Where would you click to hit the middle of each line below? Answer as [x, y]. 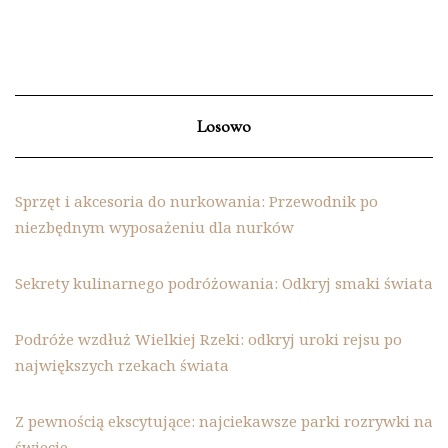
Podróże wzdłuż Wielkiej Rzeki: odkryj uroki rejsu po [208, 338]
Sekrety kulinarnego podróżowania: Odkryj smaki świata [224, 282]
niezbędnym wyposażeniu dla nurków [154, 226]
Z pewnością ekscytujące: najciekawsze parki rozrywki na [224, 420]
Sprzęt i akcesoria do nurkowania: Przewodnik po [196, 200]
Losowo [224, 125]
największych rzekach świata [122, 364]
